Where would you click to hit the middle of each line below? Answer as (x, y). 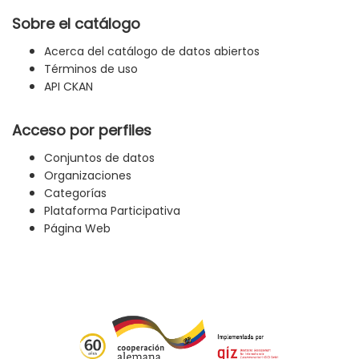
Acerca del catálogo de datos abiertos (152, 51)
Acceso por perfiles (82, 130)
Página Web (77, 228)
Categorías (75, 193)
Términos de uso (91, 69)
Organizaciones (88, 175)
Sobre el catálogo (76, 23)
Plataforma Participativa (112, 210)
